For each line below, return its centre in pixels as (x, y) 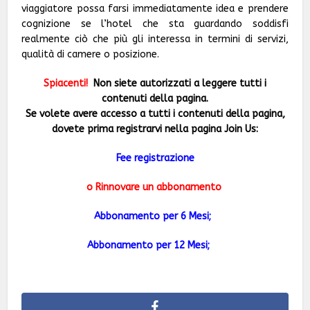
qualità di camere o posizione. (91, 54)
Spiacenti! (69, 83)
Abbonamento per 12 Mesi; (154, 245)
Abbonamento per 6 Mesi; (155, 216)
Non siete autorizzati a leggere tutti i (180, 83)
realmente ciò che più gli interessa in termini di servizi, (155, 39)
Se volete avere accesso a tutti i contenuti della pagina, (155, 113)
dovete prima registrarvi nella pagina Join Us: (155, 129)
